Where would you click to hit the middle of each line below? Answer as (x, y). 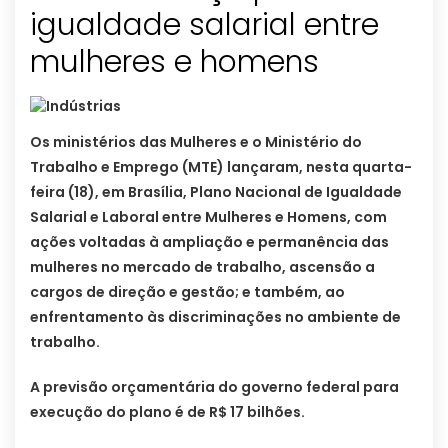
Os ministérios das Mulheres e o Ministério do (196, 142)
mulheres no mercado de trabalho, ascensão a (202, 267)
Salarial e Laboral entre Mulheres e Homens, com (208, 217)
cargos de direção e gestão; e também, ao (187, 292)
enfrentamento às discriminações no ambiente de (215, 317)
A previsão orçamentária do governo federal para (214, 387)
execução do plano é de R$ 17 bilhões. (167, 412)
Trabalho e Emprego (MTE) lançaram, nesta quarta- (221, 167)
